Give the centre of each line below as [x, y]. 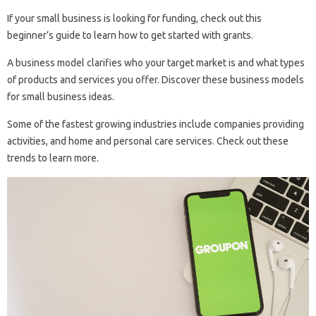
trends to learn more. [53, 158]
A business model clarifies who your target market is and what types [156, 63]
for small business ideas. [61, 97]
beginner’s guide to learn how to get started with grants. [130, 36]
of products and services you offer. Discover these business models [156, 80]
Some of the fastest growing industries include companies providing [156, 124]
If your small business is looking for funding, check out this [134, 19]
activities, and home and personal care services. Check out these [148, 141]
